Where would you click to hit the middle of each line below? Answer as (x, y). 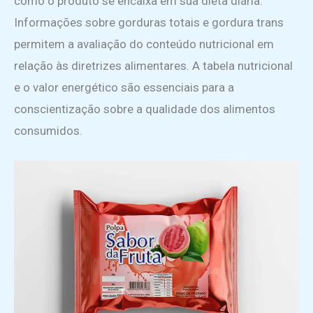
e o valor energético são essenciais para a (124, 87)
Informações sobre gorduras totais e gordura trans (149, 22)
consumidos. (48, 130)
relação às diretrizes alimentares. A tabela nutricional (153, 65)
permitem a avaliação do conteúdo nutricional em (144, 44)
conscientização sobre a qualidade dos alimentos (145, 109)
